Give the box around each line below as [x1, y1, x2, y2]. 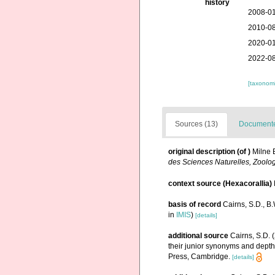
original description [168, 147, 235, 157]
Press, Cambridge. [168, 252, 230, 261]
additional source [168, 231, 228, 240]
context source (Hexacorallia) [168, 179, 272, 188]
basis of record [168, 199, 221, 209]
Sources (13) [175, 120, 218, 129]
